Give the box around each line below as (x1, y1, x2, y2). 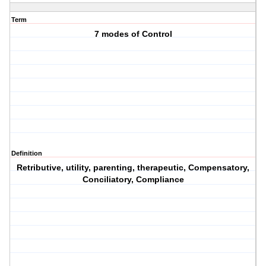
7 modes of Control (94, 29, 172, 39)
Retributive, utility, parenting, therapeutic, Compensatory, (17, 163, 250, 173)
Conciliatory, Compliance (82, 175, 184, 185)
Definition (11, 150, 42, 157)
